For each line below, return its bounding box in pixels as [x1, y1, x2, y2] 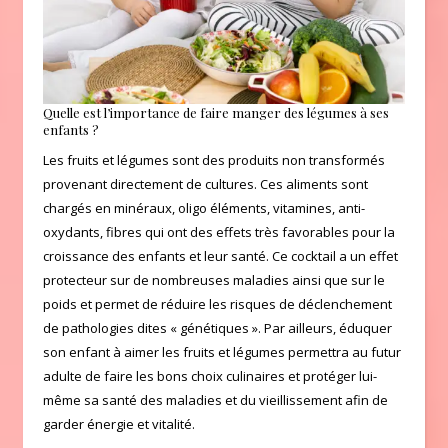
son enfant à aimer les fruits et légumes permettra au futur [43, 342, 401, 361]
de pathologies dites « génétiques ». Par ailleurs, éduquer [43, 318, 392, 337]
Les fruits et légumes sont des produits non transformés [43, 150, 385, 169]
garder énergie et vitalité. [43, 414, 195, 433]
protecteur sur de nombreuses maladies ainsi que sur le [43, 270, 385, 289]
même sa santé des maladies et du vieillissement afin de [43, 390, 388, 409]
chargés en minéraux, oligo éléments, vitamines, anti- [43, 198, 365, 217]
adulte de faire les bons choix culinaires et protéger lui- [43, 366, 377, 385]
